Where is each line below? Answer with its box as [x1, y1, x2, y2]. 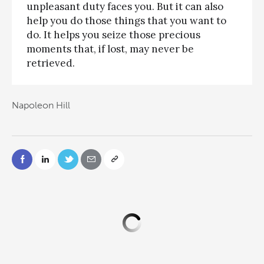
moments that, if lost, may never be [27, 42, 194, 55]
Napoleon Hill [12, 100, 70, 111]
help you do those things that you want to [27, 14, 226, 27]
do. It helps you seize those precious [27, 28, 200, 41]
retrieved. [27, 56, 75, 70]
